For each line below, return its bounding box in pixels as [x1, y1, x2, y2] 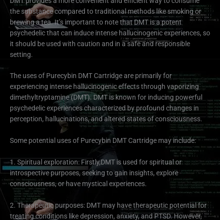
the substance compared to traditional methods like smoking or [10, 7, 201, 15]
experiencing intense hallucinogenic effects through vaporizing [10, 82, 199, 91]
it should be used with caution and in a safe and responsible [10, 39, 190, 48]
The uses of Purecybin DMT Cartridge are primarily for [10, 72, 172, 80]
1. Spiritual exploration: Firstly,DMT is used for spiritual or [10, 158, 182, 166]
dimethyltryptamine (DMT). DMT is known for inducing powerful [10, 93, 202, 102]
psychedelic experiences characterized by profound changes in [10, 104, 199, 112]
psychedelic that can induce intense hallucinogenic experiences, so [10, 28, 210, 37]
